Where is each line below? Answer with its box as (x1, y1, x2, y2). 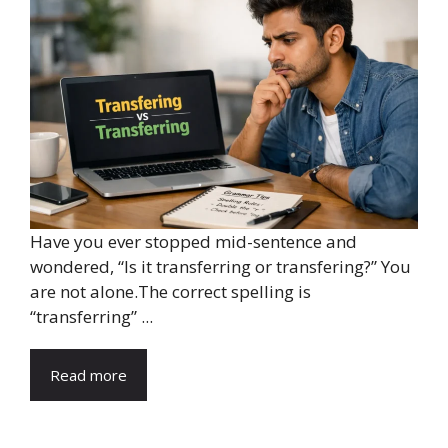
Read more (50, 365, 127, 385)
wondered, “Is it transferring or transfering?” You (30, 255, 411, 278)
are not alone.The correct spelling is (30, 280, 311, 303)
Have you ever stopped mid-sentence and (30, 230, 357, 253)
